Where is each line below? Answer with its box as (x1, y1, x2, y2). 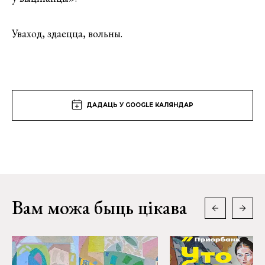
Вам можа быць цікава (12, 195, 187, 220)
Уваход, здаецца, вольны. (12, 26, 122, 40)
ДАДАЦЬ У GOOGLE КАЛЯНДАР (86, 101, 193, 109)
